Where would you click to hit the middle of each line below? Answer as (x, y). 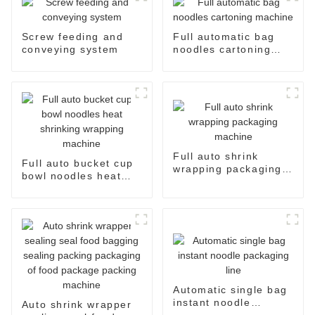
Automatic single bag (230, 290)
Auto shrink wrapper (77, 305)
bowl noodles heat (71, 176)
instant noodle (212, 303)
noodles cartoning (222, 50)
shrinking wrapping (73, 189)
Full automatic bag (224, 37)
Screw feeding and (72, 37)
